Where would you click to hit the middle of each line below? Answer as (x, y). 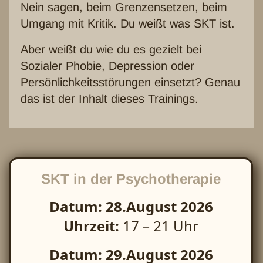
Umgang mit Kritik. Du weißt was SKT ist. (128, 23)
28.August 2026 (159, 206)
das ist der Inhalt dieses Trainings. (109, 99)
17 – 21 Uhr (161, 226)
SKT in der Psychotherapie (131, 179)
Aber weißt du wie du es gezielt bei (111, 49)
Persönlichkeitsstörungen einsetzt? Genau (130, 82)
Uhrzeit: (93, 226)
